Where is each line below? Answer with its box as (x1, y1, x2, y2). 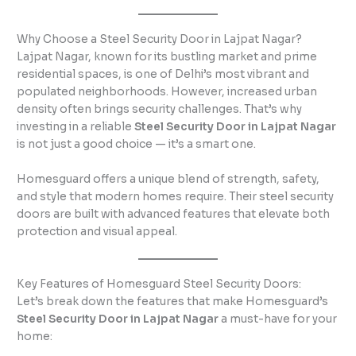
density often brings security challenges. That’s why (17, 103, 303, 117)
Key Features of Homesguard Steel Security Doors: (17, 277, 302, 291)
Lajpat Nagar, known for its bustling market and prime (17, 50, 318, 64)
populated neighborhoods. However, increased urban (17, 85, 318, 99)
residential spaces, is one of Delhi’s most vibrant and (17, 68, 310, 82)
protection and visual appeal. (17, 225, 178, 238)
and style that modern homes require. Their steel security (17, 190, 335, 203)
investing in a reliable (17, 120, 135, 134)
